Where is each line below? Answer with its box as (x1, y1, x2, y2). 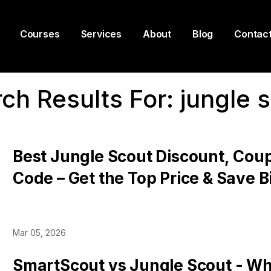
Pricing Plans (13, 191, 113, 209)
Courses (19, 27, 60, 40)
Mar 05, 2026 (13, 227, 66, 238)
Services (80, 27, 122, 40)
